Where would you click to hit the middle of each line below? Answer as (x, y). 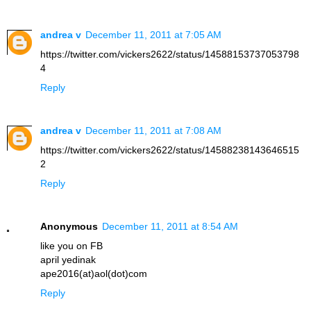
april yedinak (68, 259)
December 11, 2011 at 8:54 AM (170, 226)
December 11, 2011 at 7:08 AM (153, 130)
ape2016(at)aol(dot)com (94, 273)
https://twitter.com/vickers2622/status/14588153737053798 (170, 54)
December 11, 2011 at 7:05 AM (153, 34)
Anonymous (69, 226)
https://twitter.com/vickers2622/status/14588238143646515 (170, 150)
